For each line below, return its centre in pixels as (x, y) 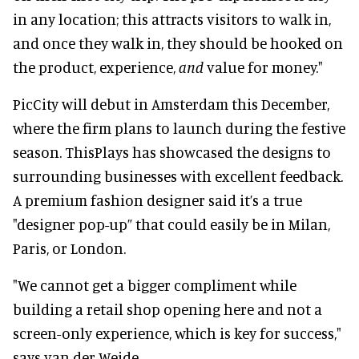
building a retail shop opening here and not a (167, 309)
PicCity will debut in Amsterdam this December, (171, 103)
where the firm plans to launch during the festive (179, 127)
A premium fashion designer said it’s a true (157, 200)
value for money (260, 67)
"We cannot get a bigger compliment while (155, 284)
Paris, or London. (69, 248)
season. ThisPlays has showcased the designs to (172, 151)
